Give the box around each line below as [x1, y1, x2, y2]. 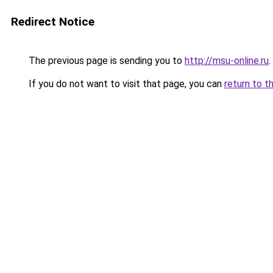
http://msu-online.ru [185, 55, 269, 66]
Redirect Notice [11, 15, 94, 29]
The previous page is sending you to [26, 55, 185, 66]
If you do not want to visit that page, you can [26, 78, 224, 90]
